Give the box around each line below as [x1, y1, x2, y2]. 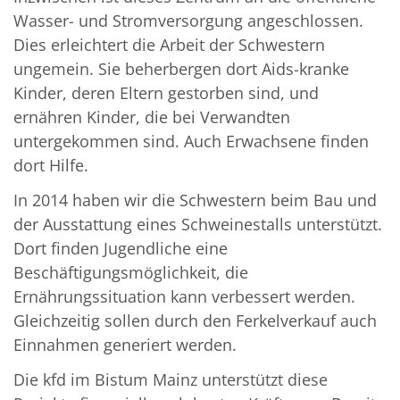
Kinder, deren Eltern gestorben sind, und [13, 82, 319, 104]
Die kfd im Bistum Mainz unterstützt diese [13, 369, 328, 391]
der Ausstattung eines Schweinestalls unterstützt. [13, 213, 382, 236]
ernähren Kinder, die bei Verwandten [13, 106, 290, 129]
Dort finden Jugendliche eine [13, 237, 228, 260]
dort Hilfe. [13, 154, 88, 177]
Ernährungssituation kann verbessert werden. [13, 286, 355, 308]
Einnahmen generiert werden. [13, 334, 237, 356]
